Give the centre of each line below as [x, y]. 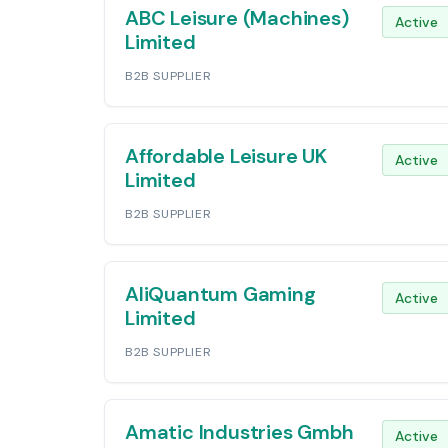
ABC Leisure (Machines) [237, 18]
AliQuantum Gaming [220, 294]
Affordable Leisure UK [226, 156]
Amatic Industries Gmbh [239, 432]
